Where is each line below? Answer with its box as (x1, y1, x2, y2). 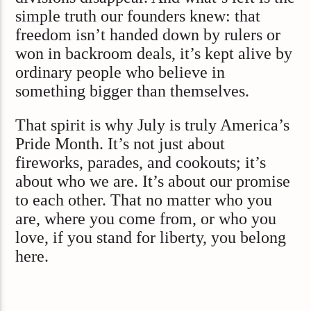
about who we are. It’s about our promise (15, 172, 291, 191)
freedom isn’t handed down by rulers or (15, 25, 281, 44)
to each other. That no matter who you (15, 191, 273, 210)
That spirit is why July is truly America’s (15, 116, 290, 135)
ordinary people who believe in (15, 62, 226, 81)
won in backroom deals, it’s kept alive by (15, 44, 293, 62)
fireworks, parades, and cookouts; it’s (15, 153, 267, 172)
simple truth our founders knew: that (15, 6, 261, 25)
